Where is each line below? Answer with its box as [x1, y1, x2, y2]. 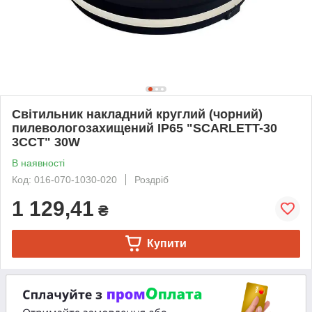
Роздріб [134, 173, 169, 185]
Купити [146, 237, 187, 249]
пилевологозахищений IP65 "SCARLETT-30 [12, 120, 277, 135]
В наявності [12, 157, 65, 169]
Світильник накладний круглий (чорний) [12, 107, 263, 121]
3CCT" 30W [12, 134, 80, 149]
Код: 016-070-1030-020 [12, 173, 117, 185]
